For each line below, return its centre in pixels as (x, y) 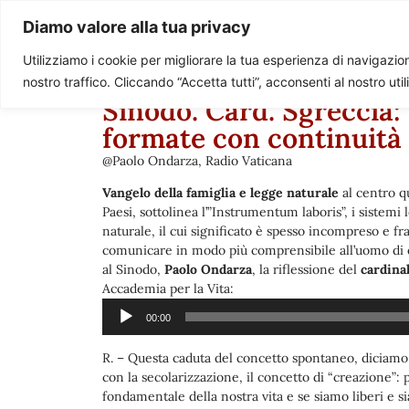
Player (251, 307)
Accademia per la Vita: (168, 289)
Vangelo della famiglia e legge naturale (220, 193)
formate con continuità (252, 138)
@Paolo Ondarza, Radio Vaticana (197, 161)
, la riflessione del (306, 270)
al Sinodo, (131, 270)
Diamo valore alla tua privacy (137, 26)
